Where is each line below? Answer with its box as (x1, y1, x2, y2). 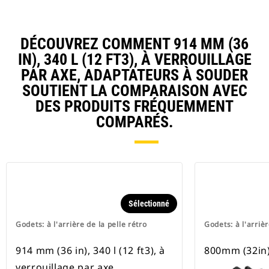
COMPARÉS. (95, 113, 174, 131)
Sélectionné (128, 199, 169, 209)
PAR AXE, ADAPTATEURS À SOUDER (21, 66, 248, 85)
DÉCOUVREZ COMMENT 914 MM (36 (20, 35, 249, 53)
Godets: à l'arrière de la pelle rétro (16, 219, 147, 230)
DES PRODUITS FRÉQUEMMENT (35, 97, 234, 116)
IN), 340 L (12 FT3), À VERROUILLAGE (17, 50, 252, 69)
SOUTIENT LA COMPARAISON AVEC (22, 82, 247, 100)
